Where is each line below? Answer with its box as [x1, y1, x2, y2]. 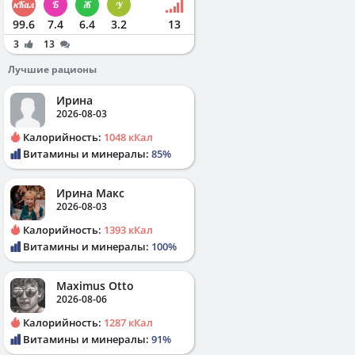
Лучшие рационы [8, 62, 97, 76]
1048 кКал [104, 129, 153, 144]
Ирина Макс [56, 185, 124, 200]
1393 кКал [104, 222, 153, 237]
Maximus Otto [56, 277, 134, 293]
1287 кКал [104, 315, 153, 330]
